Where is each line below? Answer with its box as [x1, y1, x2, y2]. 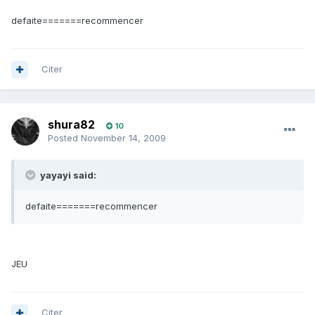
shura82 [48, 117, 95, 132]
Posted [48, 132, 81, 144]
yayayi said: [38, 169, 96, 181]
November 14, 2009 [81, 132, 166, 144]
